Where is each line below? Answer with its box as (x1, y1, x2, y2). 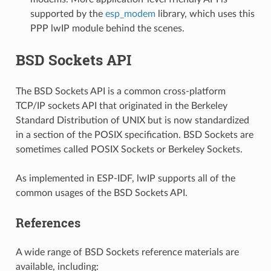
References (15, 214, 80, 230)
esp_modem (105, 8, 155, 19)
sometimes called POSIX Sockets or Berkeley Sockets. (15, 144, 243, 154)
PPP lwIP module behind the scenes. (30, 23, 184, 33)
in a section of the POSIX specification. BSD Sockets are (15, 129, 253, 140)
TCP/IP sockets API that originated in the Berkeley (15, 100, 227, 111)
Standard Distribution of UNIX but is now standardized (15, 115, 249, 125)
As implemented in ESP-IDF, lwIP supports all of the (15, 173, 235, 183)
